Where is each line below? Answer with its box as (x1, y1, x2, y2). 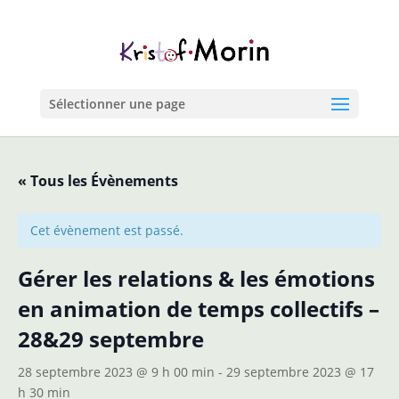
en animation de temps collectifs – (18, 294, 379, 323)
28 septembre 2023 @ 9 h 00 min (18, 363, 215, 380)
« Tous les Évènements (18, 171, 178, 191)
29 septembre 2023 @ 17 (226, 363, 374, 380)
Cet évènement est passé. (30, 222, 183, 239)
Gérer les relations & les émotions (18, 264, 375, 293)
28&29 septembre (18, 324, 204, 354)
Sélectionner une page (48, 95, 185, 112)
